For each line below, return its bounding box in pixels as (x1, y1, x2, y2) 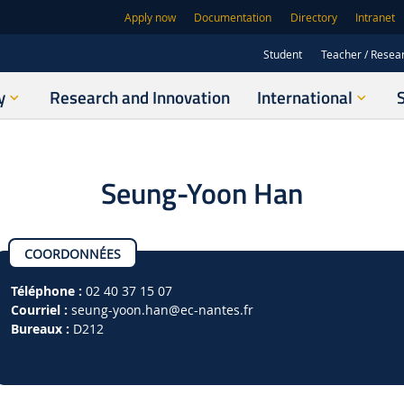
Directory (289, 11, 337, 25)
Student (262, 46, 302, 62)
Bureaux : (10, 319, 69, 337)
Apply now (124, 11, 177, 25)
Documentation (194, 11, 272, 25)
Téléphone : (10, 281, 82, 299)
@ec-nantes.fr (168, 300, 253, 318)
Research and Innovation (50, 84, 231, 110)
